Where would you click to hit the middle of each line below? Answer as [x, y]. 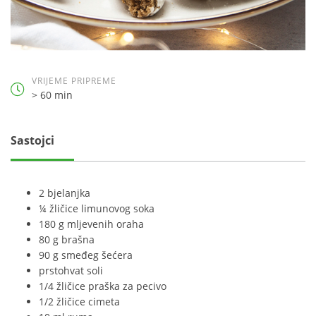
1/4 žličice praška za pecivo [103, 286]
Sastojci [32, 140]
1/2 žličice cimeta [79, 302]
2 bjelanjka [65, 193]
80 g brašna [67, 239]
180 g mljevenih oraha [91, 224]
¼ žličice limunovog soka [97, 208]
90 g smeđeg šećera [86, 255]
